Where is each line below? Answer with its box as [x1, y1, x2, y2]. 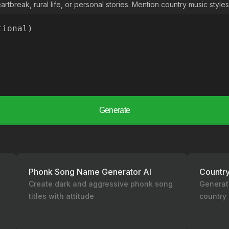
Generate [99, 106, 130, 114]
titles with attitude [29, 192, 94, 200]
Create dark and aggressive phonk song [29, 179, 173, 188]
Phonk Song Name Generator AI [29, 167, 151, 177]
